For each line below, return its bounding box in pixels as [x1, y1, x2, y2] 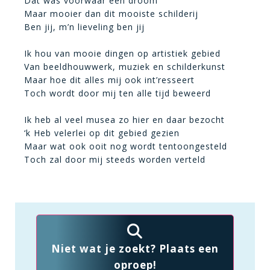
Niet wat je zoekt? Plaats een [51, 242, 219, 256]
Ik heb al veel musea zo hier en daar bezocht [24, 114, 225, 125]
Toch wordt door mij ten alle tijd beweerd [24, 87, 211, 99]
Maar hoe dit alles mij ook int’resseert [24, 74, 195, 86]
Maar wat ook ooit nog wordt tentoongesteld [24, 140, 227, 152]
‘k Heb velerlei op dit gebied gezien [24, 127, 180, 139]
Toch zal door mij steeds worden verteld [24, 154, 206, 165]
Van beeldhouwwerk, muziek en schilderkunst [24, 61, 225, 72]
